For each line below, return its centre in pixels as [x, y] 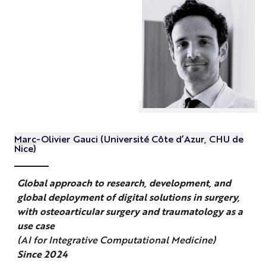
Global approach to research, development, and [124, 183]
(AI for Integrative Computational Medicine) [116, 240]
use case [36, 226]
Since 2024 [42, 254]
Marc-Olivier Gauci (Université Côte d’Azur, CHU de [129, 139]
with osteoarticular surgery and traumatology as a [130, 211]
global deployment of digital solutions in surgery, [128, 197]
